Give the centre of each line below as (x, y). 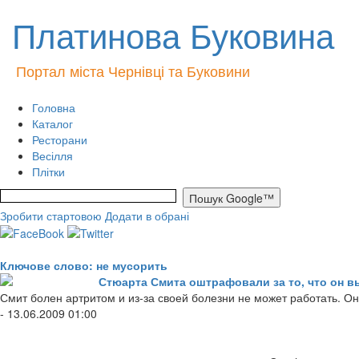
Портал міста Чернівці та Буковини (133, 71)
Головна (54, 107)
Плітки (48, 171)
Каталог (52, 123)
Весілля (52, 155)
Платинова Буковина (173, 34)
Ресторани (60, 139)
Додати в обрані (147, 216)
